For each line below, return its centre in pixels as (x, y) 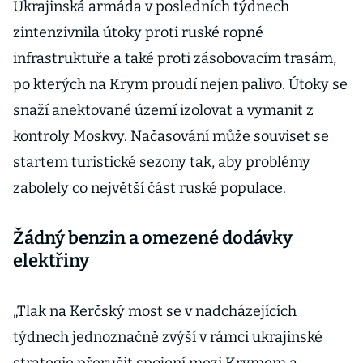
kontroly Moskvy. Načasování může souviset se (171, 136)
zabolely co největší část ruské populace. (151, 188)
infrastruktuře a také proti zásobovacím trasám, (175, 58)
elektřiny (51, 261)
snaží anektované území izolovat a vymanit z (163, 110)
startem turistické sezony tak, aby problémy (162, 162)
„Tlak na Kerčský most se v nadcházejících (155, 311)
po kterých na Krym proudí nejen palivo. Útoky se (180, 84)
